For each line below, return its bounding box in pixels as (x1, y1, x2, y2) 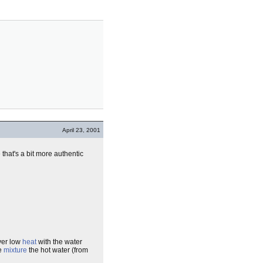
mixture (4, 246, 27, 254)
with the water (36, 238, 82, 246)
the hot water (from (27, 246, 88, 254)
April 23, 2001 (62, 127, 100, 133)
